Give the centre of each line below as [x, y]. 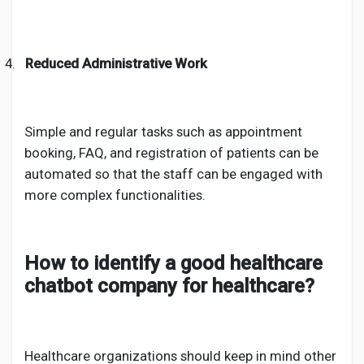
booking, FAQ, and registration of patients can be [171, 153]
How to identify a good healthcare [173, 263]
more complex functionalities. [115, 195]
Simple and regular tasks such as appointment [163, 132]
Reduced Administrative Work [116, 63]
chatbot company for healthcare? [169, 286]
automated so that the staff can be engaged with [173, 174]
